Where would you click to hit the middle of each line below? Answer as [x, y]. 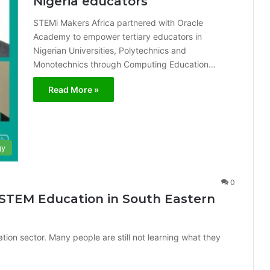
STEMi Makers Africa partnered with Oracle [118, 23]
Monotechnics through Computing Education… [124, 64]
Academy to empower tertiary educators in [118, 36]
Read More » [74, 89]
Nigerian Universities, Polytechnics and [110, 50]
